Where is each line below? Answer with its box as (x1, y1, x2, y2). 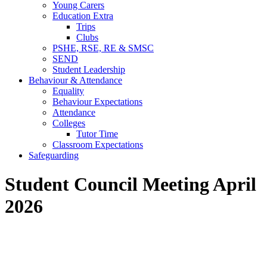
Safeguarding (29, 150, 79, 160)
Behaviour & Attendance (29, 74, 122, 85)
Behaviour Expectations (52, 96, 142, 107)
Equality (52, 85, 84, 96)
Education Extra (52, 10, 113, 21)
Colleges (52, 117, 85, 128)
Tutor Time (76, 128, 118, 139)
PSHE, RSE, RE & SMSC (52, 42, 154, 53)
